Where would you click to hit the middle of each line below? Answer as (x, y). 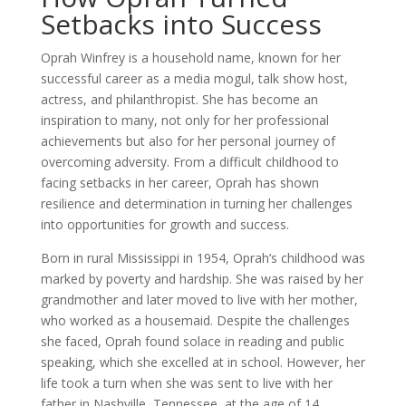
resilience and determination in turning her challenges (196, 203)
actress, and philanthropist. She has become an (179, 99)
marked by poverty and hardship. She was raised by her (202, 279)
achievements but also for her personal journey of (188, 141)
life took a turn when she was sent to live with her (186, 383)
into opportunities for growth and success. (164, 224)
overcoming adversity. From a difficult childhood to (189, 162)
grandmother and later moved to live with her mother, (199, 300)
